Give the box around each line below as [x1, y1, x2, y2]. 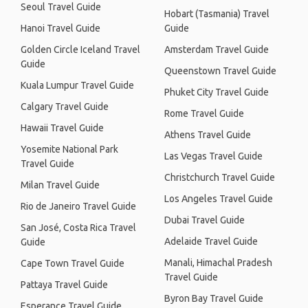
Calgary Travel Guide [21, 101, 109, 112]
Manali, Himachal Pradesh [164, 257, 272, 268]
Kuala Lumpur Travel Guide [21, 80, 134, 91]
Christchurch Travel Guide [164, 172, 275, 183]
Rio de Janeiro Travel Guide [21, 201, 136, 212]
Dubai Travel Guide [164, 214, 245, 225]
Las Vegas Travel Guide [164, 151, 263, 162]
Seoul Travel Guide [21, 1, 101, 12]
